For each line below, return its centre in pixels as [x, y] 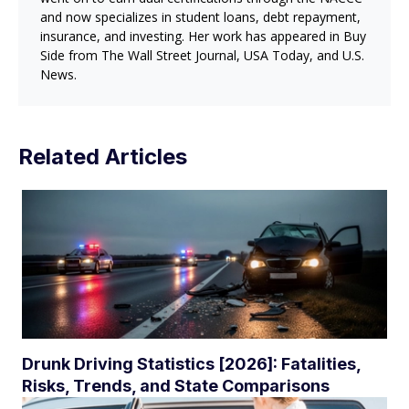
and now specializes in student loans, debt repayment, [200, 17]
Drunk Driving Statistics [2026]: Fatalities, [191, 364]
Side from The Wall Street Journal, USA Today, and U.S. [202, 55]
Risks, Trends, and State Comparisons [176, 386]
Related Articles [103, 157]
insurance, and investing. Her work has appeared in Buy [203, 36]
